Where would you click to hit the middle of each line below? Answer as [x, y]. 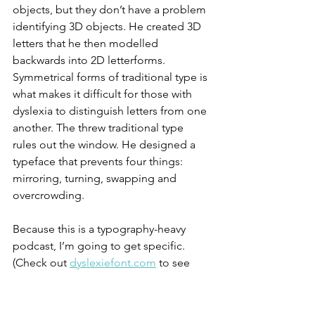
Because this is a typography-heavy [101, 229]
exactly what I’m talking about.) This [102, 279]
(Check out [41, 263]
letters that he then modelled [87, 43]
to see [174, 263]
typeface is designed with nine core [103, 296]
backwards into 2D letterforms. [90, 60]
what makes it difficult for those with [104, 94]
